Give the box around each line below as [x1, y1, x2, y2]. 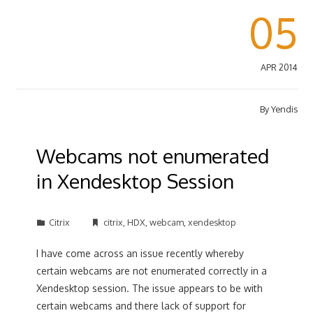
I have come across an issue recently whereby [36, 247, 245, 259]
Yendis [270, 103, 298, 115]
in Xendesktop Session [36, 168, 235, 194]
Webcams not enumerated [36, 143, 270, 168]
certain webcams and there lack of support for [36, 300, 247, 312]
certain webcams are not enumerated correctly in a [36, 265, 268, 277]
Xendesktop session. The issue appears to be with [36, 282, 263, 294]
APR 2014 [260, 61, 298, 73]
